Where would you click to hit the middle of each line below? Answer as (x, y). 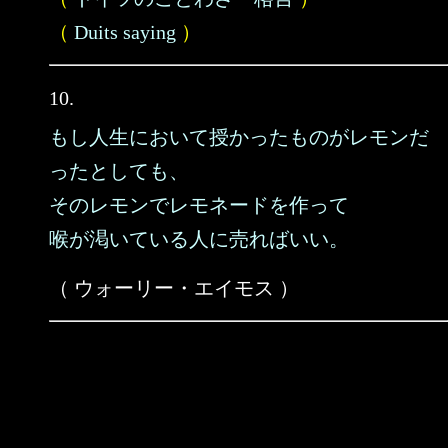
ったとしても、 (119, 171)
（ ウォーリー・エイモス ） (174, 288)
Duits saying (125, 32)
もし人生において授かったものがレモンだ (239, 137)
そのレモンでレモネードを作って (199, 205)
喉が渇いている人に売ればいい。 (199, 239)
